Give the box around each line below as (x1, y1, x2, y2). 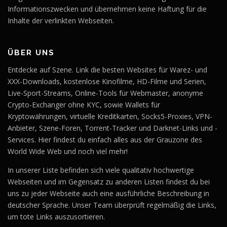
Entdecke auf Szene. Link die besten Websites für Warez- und (8, 65, 207, 75)
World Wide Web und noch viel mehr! (8, 146, 128, 157)
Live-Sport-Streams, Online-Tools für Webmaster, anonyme (8, 88, 203, 98)
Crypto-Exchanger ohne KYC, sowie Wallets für (8, 100, 160, 110)
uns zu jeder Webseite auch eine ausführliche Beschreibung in (8, 188, 209, 198)
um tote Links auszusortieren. (8, 211, 105, 221)
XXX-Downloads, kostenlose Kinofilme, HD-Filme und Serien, (8, 77, 206, 87)
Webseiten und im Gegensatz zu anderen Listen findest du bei (8, 176, 210, 186)
